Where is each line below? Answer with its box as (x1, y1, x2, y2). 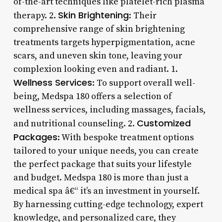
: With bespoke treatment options (57, 131, 194, 143)
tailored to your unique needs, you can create (13, 145, 199, 157)
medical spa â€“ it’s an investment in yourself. (13, 185, 200, 197)
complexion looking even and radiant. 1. (13, 63, 178, 75)
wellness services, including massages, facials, (13, 104, 206, 115)
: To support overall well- (92, 77, 195, 89)
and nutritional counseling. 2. (13, 117, 137, 129)
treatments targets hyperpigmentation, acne (13, 36, 195, 48)
